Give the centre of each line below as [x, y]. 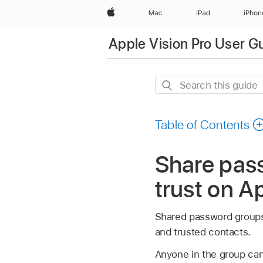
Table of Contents [202, 125]
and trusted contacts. [203, 232]
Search [171, 84]
